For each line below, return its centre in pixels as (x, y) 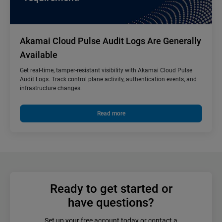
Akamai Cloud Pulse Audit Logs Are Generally (111, 41)
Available (39, 55)
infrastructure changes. (51, 88)
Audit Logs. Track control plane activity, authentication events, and (108, 80)
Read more (111, 114)
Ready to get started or (111, 189)
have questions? (111, 203)
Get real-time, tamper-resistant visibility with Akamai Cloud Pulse (106, 71)
